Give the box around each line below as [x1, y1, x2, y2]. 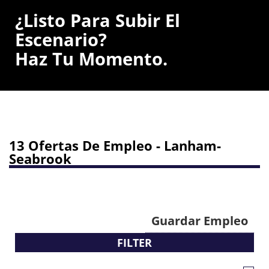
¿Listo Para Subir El [15, 8, 180, 32]
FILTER [117, 235, 152, 250]
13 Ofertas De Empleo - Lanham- [9, 136, 221, 155]
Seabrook [9, 150, 71, 168]
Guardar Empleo [151, 213, 248, 229]
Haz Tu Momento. [15, 46, 168, 71]
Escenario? [15, 27, 107, 52]
